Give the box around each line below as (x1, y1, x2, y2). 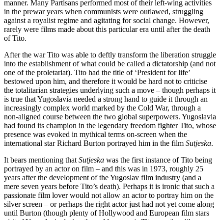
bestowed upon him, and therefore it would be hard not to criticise (4, 77, 207, 85)
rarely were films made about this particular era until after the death (4, 25, 210, 33)
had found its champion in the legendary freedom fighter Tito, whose (4, 121, 216, 130)
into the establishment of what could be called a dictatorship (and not (4, 59, 216, 68)
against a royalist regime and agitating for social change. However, (4, 16, 209, 25)
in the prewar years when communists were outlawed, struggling (4, 7, 203, 16)
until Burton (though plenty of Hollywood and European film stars (4, 208, 209, 217)
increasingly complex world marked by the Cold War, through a (4, 103, 201, 112)
